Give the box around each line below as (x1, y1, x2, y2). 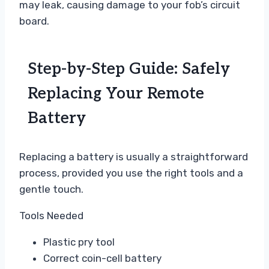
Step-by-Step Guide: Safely (28, 59, 230, 79)
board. (19, 15, 49, 28)
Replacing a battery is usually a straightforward (19, 151, 248, 163)
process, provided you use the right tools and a (19, 167, 243, 180)
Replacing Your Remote (28, 84, 204, 104)
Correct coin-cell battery (43, 252, 162, 265)
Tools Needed (19, 210, 83, 222)
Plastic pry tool (43, 236, 115, 249)
